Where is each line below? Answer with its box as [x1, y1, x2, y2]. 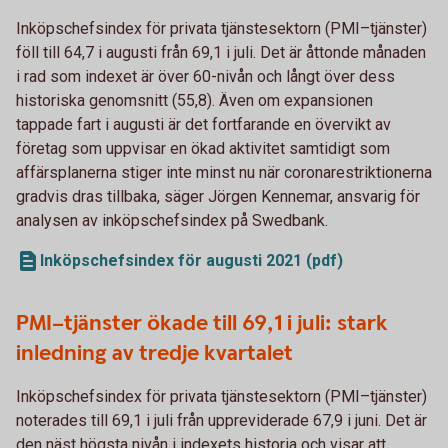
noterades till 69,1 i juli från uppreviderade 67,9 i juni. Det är [16, 410, 427, 430]
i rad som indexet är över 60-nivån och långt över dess [16, 66, 395, 86]
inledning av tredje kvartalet [16, 338, 293, 368]
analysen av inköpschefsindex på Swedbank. [16, 210, 328, 230]
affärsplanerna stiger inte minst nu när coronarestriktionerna [16, 162, 432, 182]
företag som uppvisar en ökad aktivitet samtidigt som [16, 138, 390, 158]
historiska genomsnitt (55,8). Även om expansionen [16, 90, 373, 110]
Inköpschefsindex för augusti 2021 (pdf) [40, 250, 343, 270]
